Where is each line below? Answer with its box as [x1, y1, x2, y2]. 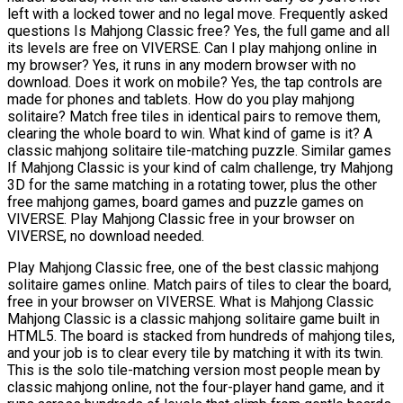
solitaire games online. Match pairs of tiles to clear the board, [7, 276, 391, 294]
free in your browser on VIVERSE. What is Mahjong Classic [7, 293, 373, 311]
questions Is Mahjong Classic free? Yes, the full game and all [7, 22, 390, 40]
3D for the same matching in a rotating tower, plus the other [7, 176, 377, 194]
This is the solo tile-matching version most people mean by [7, 362, 381, 380]
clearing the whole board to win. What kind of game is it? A [7, 125, 372, 143]
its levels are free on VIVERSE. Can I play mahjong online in [7, 40, 377, 58]
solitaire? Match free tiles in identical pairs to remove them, [7, 108, 381, 126]
